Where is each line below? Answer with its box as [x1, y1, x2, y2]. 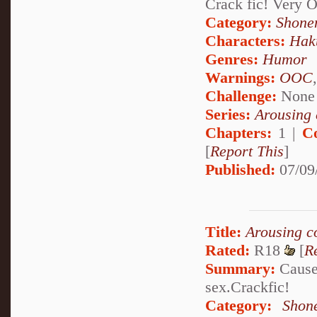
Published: [205, 160, 275, 178]
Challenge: [205, 86, 277, 105]
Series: [205, 105, 250, 123]
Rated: [205, 241, 250, 259]
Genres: [205, 50, 263, 68]
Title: [205, 223, 241, 241]
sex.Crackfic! [205, 278, 289, 296]
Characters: [205, 31, 285, 50]
